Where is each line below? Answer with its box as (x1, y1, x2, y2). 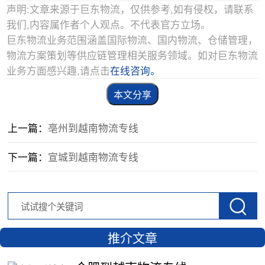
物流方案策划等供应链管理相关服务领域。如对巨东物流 (6, 47, 258, 62)
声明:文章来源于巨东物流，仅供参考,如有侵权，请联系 (6, 1, 254, 16)
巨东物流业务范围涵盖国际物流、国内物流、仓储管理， (6, 32, 258, 47)
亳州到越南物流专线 (48, 120, 139, 135)
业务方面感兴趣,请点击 (6, 63, 110, 77)
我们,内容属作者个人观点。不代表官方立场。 (6, 17, 211, 31)
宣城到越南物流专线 (48, 149, 139, 164)
